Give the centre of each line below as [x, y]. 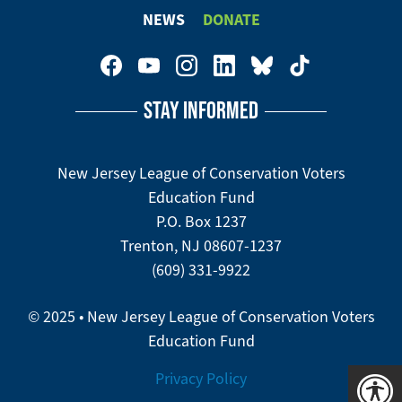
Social [59, 107]
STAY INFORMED [201, 109]
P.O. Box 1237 [201, 222]
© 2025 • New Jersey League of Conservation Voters [201, 317]
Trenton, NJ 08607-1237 [201, 246]
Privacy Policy [201, 379]
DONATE [231, 20]
